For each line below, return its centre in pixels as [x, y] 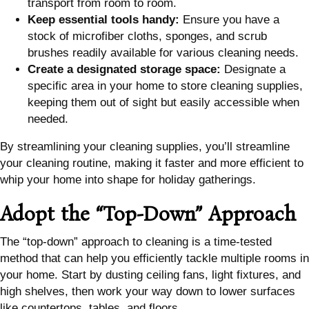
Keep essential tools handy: [103, 20]
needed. [48, 119]
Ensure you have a [229, 20]
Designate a [253, 70]
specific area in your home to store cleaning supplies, [165, 86]
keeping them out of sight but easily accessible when [163, 103]
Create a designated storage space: [124, 70]
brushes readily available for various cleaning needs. [163, 53]
